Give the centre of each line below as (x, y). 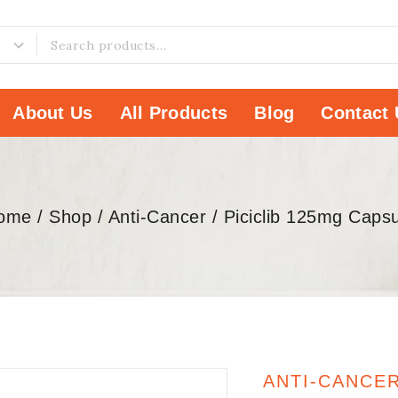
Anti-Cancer (157, 217)
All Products (174, 113)
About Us (53, 113)
